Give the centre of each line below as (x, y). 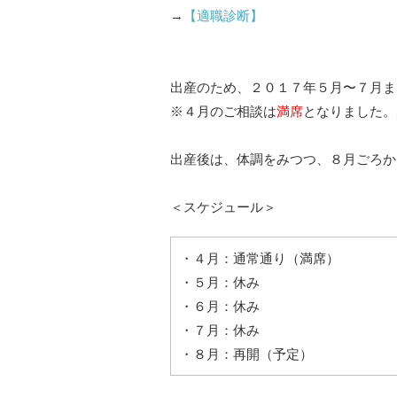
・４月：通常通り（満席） (260, 258)
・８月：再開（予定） (246, 354)
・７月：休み (220, 330)
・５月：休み (220, 282)
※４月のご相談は (223, 111)
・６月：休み (220, 306)
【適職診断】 (223, 15)
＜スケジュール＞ (223, 206)
